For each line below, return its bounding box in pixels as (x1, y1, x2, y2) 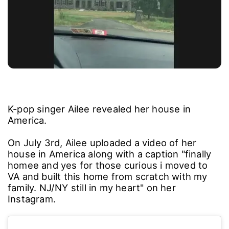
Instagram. (8, 193, 59, 204)
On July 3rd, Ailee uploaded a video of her (8, 136, 197, 148)
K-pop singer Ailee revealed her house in (8, 103, 191, 114)
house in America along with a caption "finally (8, 148, 212, 159)
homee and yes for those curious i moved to (8, 159, 208, 171)
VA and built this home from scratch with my (8, 170, 208, 182)
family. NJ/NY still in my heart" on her (8, 181, 176, 193)
